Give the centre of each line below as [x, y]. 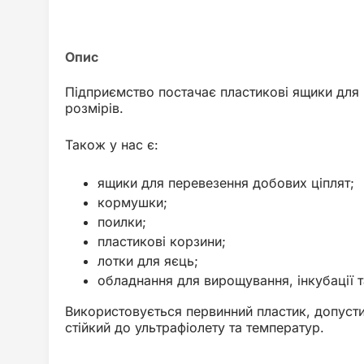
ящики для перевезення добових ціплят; [226, 183]
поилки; [122, 222]
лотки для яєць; [148, 261]
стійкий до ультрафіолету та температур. [195, 327]
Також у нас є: [112, 145]
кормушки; [132, 202]
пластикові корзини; [162, 241]
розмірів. [94, 108]
